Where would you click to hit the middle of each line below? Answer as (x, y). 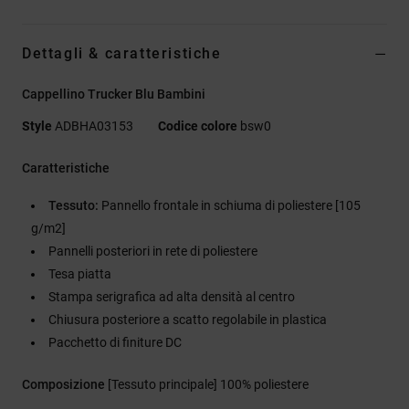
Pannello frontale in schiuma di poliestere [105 (230, 205)
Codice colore (198, 126)
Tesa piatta (80, 273)
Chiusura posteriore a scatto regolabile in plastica (188, 319)
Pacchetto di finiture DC (115, 342)
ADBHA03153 (94, 126)
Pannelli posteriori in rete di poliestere (153, 251)
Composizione (65, 384)
